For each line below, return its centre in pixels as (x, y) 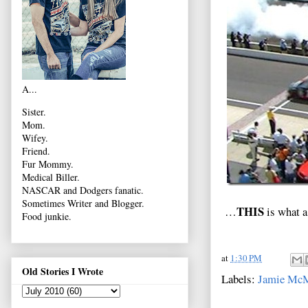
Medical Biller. (51, 177)
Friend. (36, 151)
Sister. (34, 112)
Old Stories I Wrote (63, 271)
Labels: (240, 278)
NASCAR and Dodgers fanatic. (83, 190)
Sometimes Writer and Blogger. (83, 203)
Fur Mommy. (48, 164)
